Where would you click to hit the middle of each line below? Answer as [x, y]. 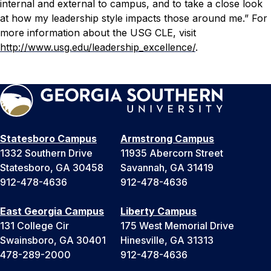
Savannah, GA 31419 [167, 168]
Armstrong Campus [167, 139]
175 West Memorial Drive [177, 226]
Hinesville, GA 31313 [167, 240]
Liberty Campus [158, 211]
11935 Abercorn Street [172, 153]
